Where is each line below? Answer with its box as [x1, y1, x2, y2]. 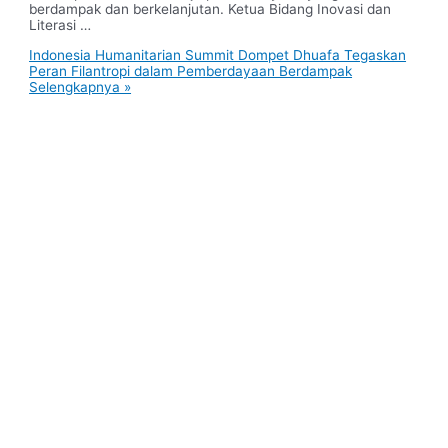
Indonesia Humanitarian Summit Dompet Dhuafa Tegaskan [29, 47, 407, 64]
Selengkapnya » [29, 79, 132, 96]
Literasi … [29, 17, 92, 34]
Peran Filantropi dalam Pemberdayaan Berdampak [29, 63, 353, 80]
